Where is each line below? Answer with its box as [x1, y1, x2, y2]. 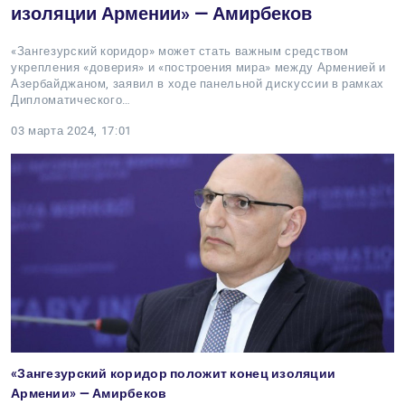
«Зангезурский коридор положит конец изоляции [11, 366, 336, 381]
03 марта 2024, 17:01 [11, 124, 132, 137]
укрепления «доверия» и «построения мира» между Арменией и [11, 61, 387, 74]
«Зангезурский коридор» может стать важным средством [11, 44, 350, 58]
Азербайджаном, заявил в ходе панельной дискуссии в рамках [11, 77, 385, 90]
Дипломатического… [11, 93, 132, 107]
